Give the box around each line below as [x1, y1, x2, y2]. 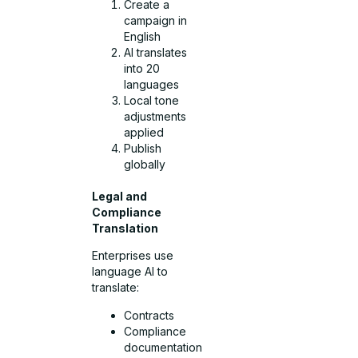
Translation [92, 221, 159, 236]
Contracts [124, 308, 175, 322]
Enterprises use [92, 249, 174, 263]
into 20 [124, 62, 161, 76]
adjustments [124, 109, 187, 124]
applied [124, 125, 165, 140]
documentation [124, 340, 203, 354]
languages [124, 78, 180, 92]
